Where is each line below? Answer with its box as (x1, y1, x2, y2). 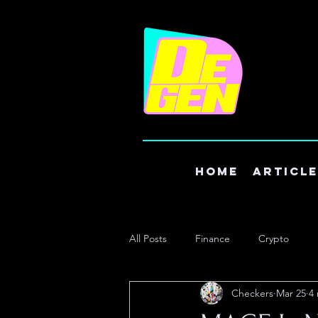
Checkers (231, 286, 273, 300)
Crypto (258, 231, 289, 245)
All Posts (129, 231, 167, 245)
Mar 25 (276, 286, 306, 300)
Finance (195, 231, 230, 245)
